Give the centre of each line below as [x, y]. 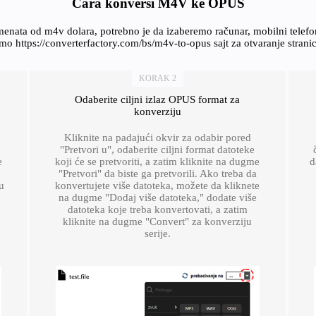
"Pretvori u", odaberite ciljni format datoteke [158, 150]
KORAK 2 [157, 78]
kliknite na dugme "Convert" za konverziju [158, 221]
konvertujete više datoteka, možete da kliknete [158, 186]
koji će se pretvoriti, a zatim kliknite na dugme [158, 162]
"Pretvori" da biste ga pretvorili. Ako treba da [157, 174]
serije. [157, 233]
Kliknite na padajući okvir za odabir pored [157, 138]
